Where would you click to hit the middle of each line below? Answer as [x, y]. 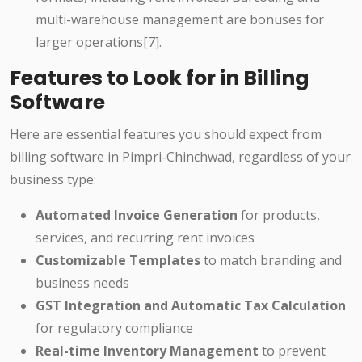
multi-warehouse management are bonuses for [180, 20]
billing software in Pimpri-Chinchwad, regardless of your [180, 157]
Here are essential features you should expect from [166, 135]
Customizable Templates [118, 261]
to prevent [292, 351]
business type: [53, 180]
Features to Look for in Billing [160, 78]
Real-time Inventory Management [147, 351]
